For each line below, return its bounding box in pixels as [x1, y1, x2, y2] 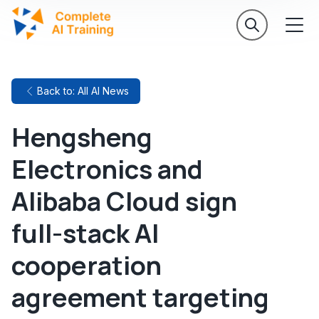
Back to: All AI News [37, 85, 129, 97]
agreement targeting [11, 280, 269, 315]
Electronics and [11, 152, 203, 187]
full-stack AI [11, 216, 159, 251]
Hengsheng [11, 120, 152, 155]
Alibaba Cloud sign [11, 184, 237, 219]
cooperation [11, 248, 162, 283]
